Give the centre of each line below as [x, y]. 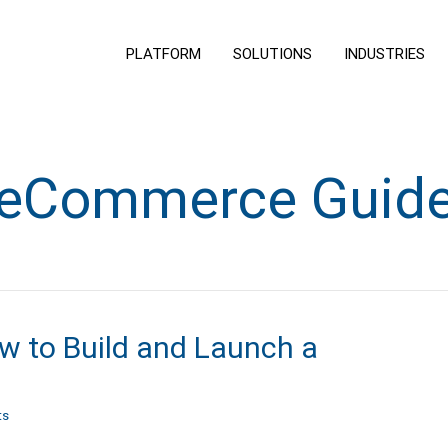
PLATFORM [163, 53]
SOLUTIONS [272, 53]
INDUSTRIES [384, 53]
